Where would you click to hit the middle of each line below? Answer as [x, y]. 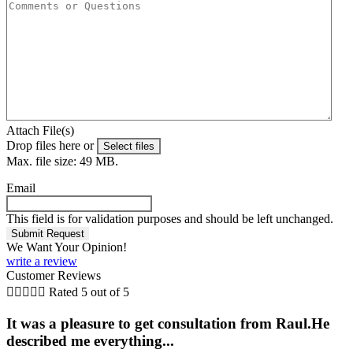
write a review [42, 262]
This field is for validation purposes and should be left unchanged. [170, 219]
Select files [129, 147]
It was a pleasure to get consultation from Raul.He [168, 324]
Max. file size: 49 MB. [62, 162]
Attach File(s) [40, 131]
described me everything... [90, 341]
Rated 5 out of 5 [89, 292]
